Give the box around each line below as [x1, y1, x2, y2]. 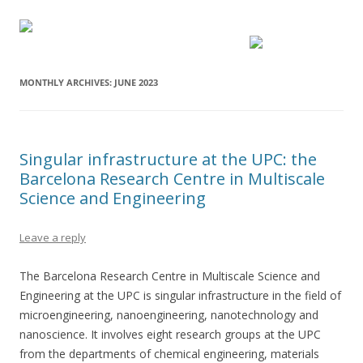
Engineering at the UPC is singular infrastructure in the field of [19, 288, 341, 303]
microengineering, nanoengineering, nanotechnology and [19, 307, 318, 322]
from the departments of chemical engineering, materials [19, 346, 319, 361]
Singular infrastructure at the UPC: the [19, 148, 317, 170]
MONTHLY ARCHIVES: [19, 76, 114, 88]
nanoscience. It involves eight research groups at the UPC [19, 327, 321, 342]
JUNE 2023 [114, 76, 158, 88]
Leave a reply [19, 230, 86, 245]
